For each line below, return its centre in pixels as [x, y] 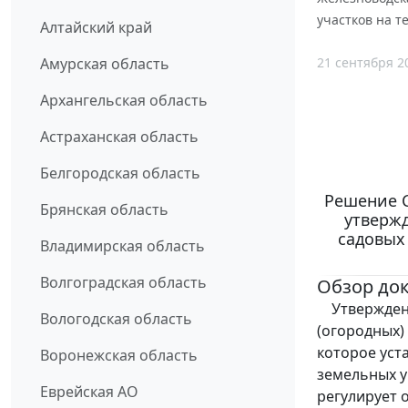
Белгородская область [120, 173]
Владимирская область [122, 246]
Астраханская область [119, 137]
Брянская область [104, 210]
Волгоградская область [123, 283]
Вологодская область [116, 319]
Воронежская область [119, 356]
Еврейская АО [89, 392]
